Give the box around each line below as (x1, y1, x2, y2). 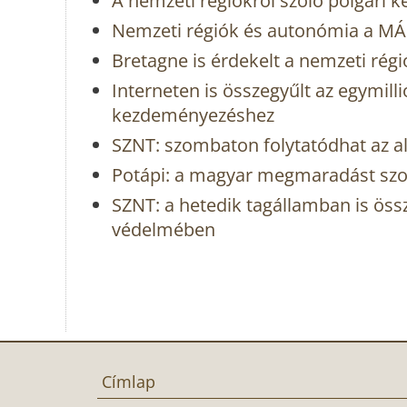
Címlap (102, 370, 155, 392)
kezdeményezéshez (112, 103, 274, 128)
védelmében (112, 217, 215, 243)
